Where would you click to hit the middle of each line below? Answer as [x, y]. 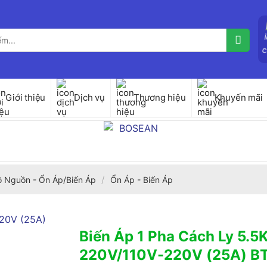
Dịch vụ [89, 97]
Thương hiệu [159, 97]
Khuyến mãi [238, 97]
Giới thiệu [26, 97]
